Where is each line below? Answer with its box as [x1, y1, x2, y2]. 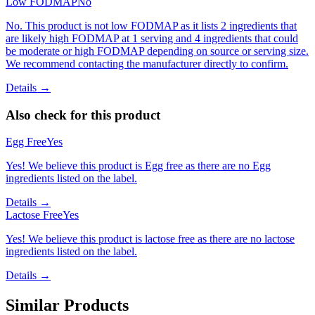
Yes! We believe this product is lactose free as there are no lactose [6, 233, 295, 245]
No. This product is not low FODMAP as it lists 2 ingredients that [6, 19, 297, 32]
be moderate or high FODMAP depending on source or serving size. [6, 44, 309, 57]
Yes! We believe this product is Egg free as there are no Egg [6, 160, 271, 172]
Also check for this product [6, 107, 160, 122]
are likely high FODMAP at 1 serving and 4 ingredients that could [6, 32, 298, 44]
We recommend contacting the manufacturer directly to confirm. [6, 57, 288, 70]
